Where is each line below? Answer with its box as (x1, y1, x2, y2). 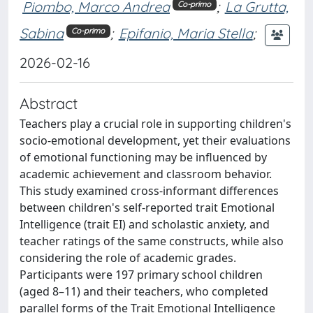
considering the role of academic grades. (20, 249, 236, 265)
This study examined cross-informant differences (20, 182, 279, 198)
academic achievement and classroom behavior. (20, 166, 272, 182)
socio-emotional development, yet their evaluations (20, 132, 291, 148)
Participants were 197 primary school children (20, 266, 263, 282)
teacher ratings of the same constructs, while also (20, 233, 284, 249)
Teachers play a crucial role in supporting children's (20, 115, 291, 131)
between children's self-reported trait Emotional (20, 199, 275, 215)
